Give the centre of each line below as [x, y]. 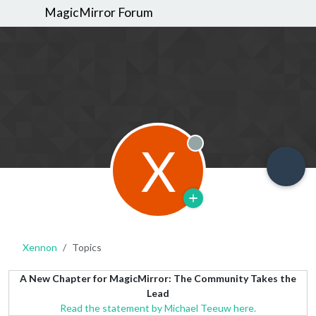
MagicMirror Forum [99, 13]
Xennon [40, 247]
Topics [87, 247]
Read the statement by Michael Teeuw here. [158, 308]
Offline [223, 155]
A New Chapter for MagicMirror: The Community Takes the [158, 278]
